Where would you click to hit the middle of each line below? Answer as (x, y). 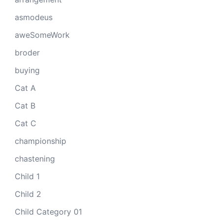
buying (27, 70)
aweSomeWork (42, 35)
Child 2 (28, 194)
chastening (35, 158)
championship (41, 141)
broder (27, 52)
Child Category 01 (48, 211)
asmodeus (34, 17)
